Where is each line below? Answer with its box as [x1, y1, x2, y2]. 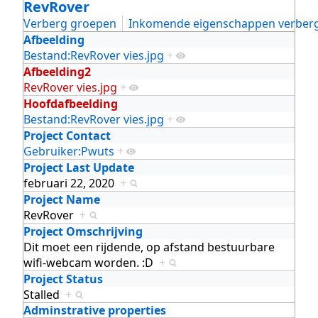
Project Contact [23, 127, 111, 143]
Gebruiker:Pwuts [23, 143, 114, 159]
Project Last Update [23, 159, 134, 175]
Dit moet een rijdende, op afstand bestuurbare [23, 238, 275, 255]
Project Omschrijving [23, 223, 143, 239]
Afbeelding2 [23, 63, 91, 79]
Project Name [23, 191, 100, 207]
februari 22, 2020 [23, 175, 120, 191]
